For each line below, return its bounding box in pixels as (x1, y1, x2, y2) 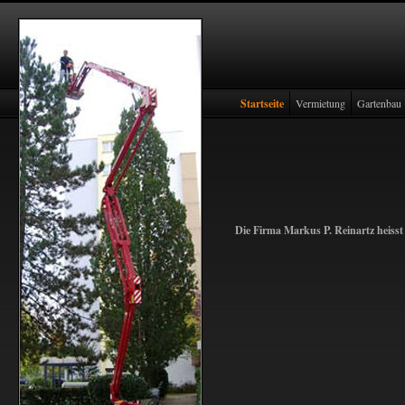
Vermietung (296, 96, 345, 110)
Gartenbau (357, 96, 401, 110)
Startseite (240, 96, 284, 111)
